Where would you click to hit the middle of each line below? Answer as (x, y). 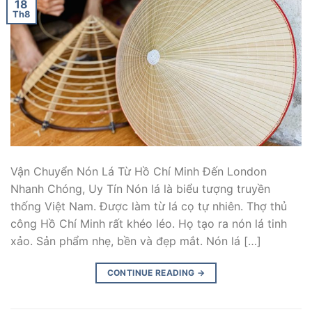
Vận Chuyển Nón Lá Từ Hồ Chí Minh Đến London (139, 171)
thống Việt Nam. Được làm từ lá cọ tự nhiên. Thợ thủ (149, 206)
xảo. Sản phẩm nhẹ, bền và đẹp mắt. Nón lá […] (136, 241)
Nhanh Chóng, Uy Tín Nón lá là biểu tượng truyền (140, 188)
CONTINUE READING (152, 272)
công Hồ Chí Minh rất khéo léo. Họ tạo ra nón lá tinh (149, 223)
